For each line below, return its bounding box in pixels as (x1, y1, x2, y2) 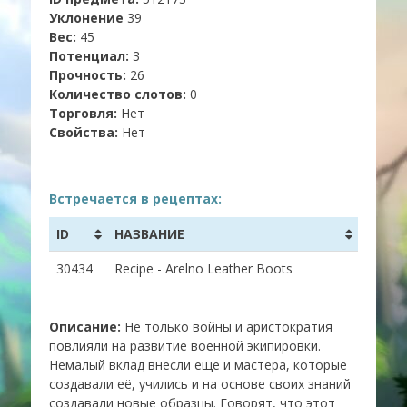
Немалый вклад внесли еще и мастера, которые (49, 356, 347, 373)
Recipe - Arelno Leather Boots (114, 260, 293, 277)
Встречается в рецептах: (49, 190, 222, 207)
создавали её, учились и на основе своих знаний (49, 375, 351, 392)
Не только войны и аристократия (121, 318, 333, 335)
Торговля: (49, 104, 117, 122)
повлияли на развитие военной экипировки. (49, 337, 321, 354)
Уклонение (49, 9, 124, 26)
